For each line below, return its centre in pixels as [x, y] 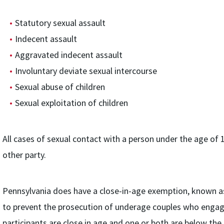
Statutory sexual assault [60, 23]
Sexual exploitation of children [71, 103]
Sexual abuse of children [60, 87]
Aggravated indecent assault [68, 55]
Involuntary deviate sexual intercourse [86, 71]
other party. [24, 155]
